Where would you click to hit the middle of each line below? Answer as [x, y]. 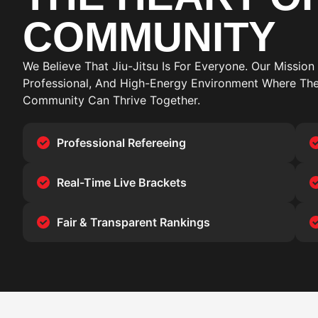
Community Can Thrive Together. [111, 100]
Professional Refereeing [121, 143]
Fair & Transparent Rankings [133, 222]
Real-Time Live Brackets [121, 182]
